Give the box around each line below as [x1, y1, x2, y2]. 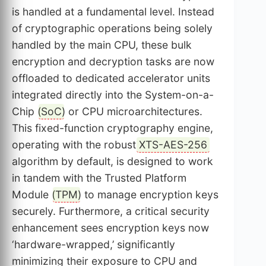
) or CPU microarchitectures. [62, 105, 202, 118]
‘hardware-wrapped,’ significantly [12, 238, 175, 251]
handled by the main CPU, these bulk [12, 39, 192, 52]
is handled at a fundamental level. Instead [12, 5, 214, 18]
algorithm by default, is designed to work [12, 155, 213, 168]
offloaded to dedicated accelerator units [12, 72, 210, 85]
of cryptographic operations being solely [12, 22, 213, 35]
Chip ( [12, 105, 41, 118]
